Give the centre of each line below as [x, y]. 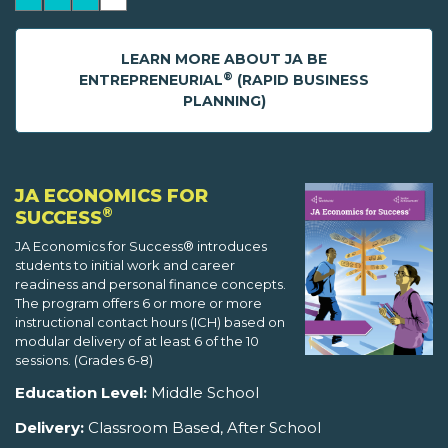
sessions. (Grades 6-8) [84, 360]
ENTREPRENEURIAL [151, 80]
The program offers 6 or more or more [138, 303]
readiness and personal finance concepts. [150, 284]
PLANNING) [224, 101]
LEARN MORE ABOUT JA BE [224, 59]
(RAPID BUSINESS [301, 80]
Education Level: [81, 393]
